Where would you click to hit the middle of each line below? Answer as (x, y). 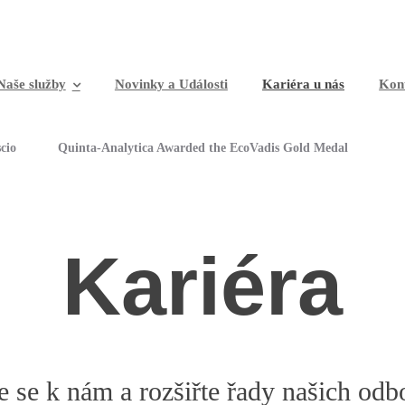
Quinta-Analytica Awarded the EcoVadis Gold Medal (202, 148)
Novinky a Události (171, 84)
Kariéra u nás (304, 84)
